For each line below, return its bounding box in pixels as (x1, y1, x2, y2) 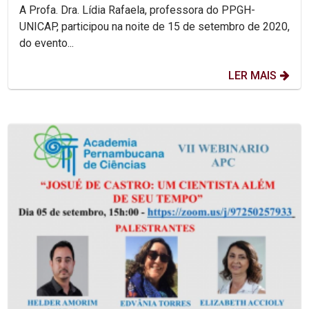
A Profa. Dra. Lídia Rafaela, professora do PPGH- (19, 3, 255, 17)
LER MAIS (228, 68, 277, 82)
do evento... (19, 36, 74, 50)
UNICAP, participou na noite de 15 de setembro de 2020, (19, 19, 290, 33)
